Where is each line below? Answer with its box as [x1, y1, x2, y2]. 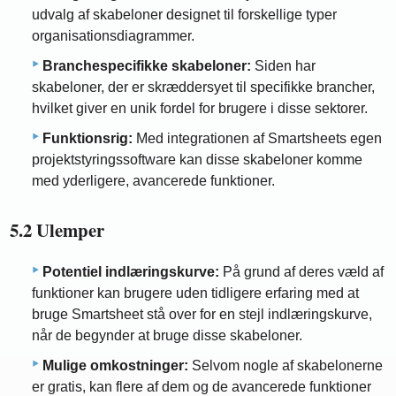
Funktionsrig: [42, 130, 133, 146]
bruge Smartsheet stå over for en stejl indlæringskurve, [32, 307, 372, 323]
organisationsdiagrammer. [32, 27, 194, 43]
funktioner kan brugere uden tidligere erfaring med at [32, 286, 359, 301]
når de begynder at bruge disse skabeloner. [32, 328, 302, 344]
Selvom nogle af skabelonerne [188, 358, 383, 374]
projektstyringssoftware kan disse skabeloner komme [32, 151, 362, 167]
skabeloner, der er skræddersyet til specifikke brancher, [32, 79, 375, 95]
